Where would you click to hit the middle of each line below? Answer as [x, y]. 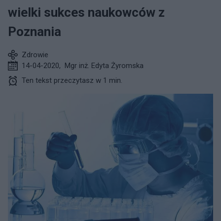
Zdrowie [35, 55]
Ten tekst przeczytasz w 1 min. [72, 80]
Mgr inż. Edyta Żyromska [104, 66]
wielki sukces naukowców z [86, 12]
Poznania [35, 32]
